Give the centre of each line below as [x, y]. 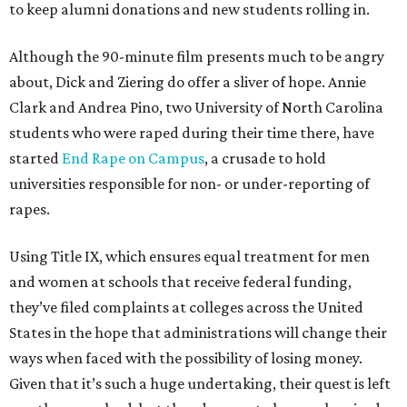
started [35, 158]
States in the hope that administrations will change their [198, 333]
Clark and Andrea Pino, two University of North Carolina [196, 107]
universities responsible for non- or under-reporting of [189, 184]
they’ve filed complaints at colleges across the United [186, 307]
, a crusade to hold [265, 158]
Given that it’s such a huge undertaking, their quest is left [200, 383]
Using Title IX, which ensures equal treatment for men [189, 256]
